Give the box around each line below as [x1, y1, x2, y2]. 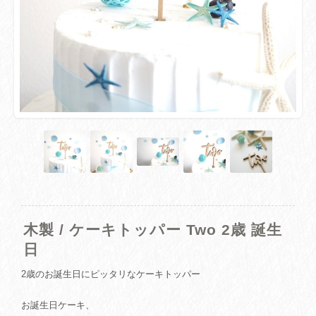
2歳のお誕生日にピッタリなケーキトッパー [21, 269, 200, 279]
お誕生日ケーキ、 [21, 300, 95, 310]
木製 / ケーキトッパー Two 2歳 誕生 [23, 221, 282, 238]
